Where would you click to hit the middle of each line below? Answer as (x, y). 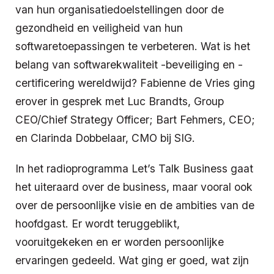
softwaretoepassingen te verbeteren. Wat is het (133, 46)
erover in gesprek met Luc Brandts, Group (120, 101)
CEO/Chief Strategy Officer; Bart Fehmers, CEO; (135, 119)
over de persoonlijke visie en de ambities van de (135, 205)
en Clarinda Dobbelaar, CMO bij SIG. (105, 138)
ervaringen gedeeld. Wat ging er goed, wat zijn (132, 260)
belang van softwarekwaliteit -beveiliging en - (129, 64)
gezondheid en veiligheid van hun (99, 28)
